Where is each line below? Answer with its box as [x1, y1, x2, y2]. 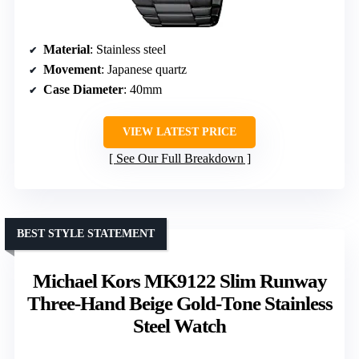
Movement [43, 63, 101, 77]
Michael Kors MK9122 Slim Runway [32, 270, 327, 292]
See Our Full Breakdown [115, 151, 244, 166]
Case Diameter [43, 83, 123, 97]
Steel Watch [133, 315, 226, 337]
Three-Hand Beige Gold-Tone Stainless [26, 292, 333, 315]
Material [43, 42, 90, 57]
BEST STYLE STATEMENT [17, 228, 155, 240]
